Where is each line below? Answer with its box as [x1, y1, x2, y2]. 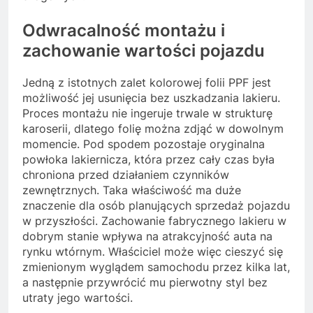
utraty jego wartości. [22, 291, 133, 305]
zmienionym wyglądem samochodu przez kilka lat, [22, 260, 290, 275]
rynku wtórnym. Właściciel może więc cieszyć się [22, 245, 283, 259]
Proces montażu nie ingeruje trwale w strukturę [22, 106, 272, 121]
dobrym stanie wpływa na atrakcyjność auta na [22, 229, 272, 244]
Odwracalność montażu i [22, 20, 225, 41]
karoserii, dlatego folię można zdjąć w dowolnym [22, 122, 284, 136]
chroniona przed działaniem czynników [22, 168, 229, 182]
